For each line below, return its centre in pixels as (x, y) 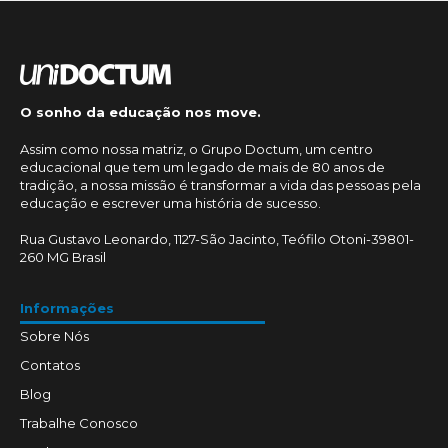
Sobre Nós (54, 335)
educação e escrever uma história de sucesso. (170, 203)
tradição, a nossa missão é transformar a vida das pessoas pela (220, 185)
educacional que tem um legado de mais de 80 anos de (202, 167)
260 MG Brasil (63, 257)
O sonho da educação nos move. (140, 112)
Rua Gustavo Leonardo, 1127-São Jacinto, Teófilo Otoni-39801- (217, 239)
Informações (67, 307)
